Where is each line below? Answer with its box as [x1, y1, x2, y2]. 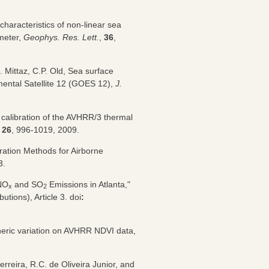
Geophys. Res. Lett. [23, 32, 99, 42]
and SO [12, 179, 43, 189]
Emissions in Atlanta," [47, 179, 130, 189]
